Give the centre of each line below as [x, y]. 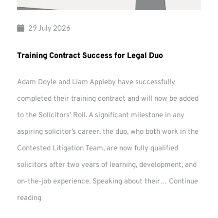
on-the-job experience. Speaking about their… [93, 182]
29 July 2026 [49, 28]
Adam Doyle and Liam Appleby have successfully [96, 83]
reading [29, 199]
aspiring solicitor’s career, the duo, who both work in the [108, 132]
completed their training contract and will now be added [108, 99]
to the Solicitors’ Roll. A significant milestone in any [101, 116]
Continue [183, 182]
